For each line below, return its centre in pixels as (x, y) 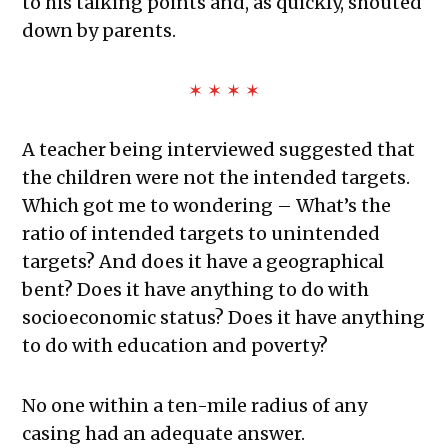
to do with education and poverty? (175, 346)
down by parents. (99, 31)
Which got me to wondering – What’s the (207, 206)
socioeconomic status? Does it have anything (224, 318)
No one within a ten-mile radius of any (195, 406)
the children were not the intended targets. (216, 178)
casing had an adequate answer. (164, 434)
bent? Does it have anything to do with (196, 290)
